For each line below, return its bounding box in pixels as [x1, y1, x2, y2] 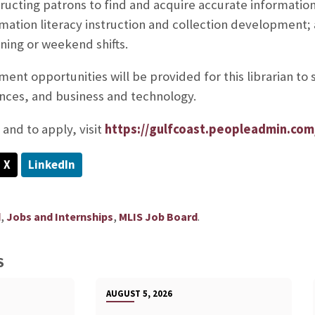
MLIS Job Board [118, 209, 198, 224]
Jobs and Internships [6, 209, 113, 224]
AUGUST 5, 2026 [106, 287, 173, 299]
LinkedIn [27, 156, 75, 172]
